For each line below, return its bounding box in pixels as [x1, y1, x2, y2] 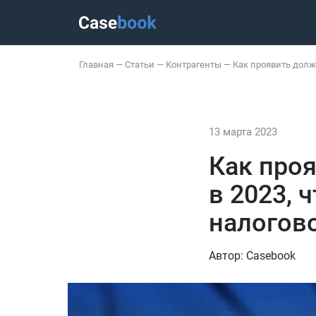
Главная [79, 59, 114, 70]
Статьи [125, 59, 154, 70]
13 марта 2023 [209, 126, 277, 138]
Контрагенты [166, 59, 221, 70]
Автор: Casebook [209, 249, 296, 262]
